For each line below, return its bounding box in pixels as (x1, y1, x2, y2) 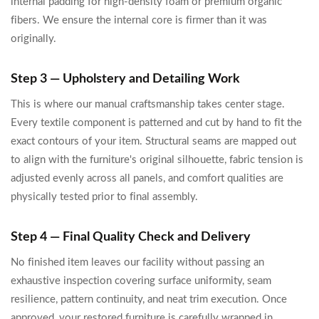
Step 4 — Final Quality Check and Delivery (11, 231, 251, 244)
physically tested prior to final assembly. (11, 192, 198, 202)
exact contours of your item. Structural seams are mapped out (11, 136, 296, 147)
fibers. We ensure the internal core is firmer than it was (11, 15, 267, 26)
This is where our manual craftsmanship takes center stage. (11, 99, 285, 110)
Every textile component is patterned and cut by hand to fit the (11, 117, 302, 128)
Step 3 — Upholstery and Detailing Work (11, 73, 240, 85)
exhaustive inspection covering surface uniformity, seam (11, 276, 271, 286)
